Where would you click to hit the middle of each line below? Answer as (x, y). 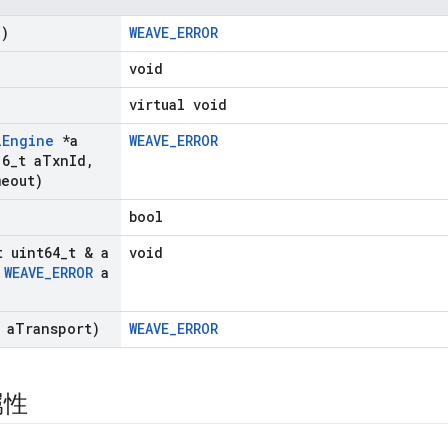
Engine (28, 141)
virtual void (178, 105)
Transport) (57, 329)
